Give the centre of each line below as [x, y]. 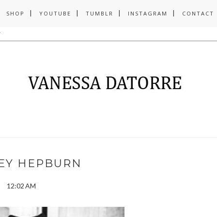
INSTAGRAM [148, 13]
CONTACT [198, 13]
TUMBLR [100, 13]
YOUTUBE [55, 13]
